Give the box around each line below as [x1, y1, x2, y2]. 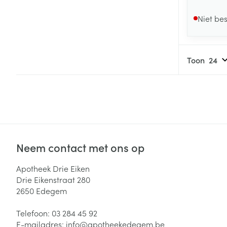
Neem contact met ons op [16, 139, 144, 155]
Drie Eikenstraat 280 [16, 173, 90, 185]
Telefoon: [16, 207, 52, 218]
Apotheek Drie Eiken [16, 162, 90, 174]
